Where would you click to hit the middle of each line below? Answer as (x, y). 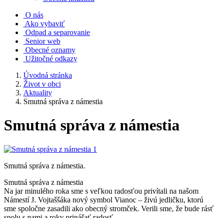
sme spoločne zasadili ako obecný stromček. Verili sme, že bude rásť (109, 208)
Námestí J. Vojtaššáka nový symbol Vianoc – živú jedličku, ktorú (104, 200)
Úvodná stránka (48, 75)
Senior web (43, 41)
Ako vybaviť (45, 24)
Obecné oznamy (50, 50)
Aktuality (38, 93)
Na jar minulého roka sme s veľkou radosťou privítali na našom (101, 191)
